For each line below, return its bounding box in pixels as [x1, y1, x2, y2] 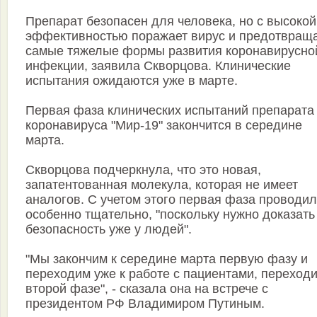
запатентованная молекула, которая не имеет [25, 178, 298, 192]
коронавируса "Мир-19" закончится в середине [25, 118, 302, 133]
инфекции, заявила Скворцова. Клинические [25, 59, 291, 74]
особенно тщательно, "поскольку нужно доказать [25, 207, 315, 222]
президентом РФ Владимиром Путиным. [25, 296, 265, 311]
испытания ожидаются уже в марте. [25, 74, 238, 88]
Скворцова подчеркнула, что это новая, [25, 163, 261, 178]
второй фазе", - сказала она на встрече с [25, 282, 268, 296]
